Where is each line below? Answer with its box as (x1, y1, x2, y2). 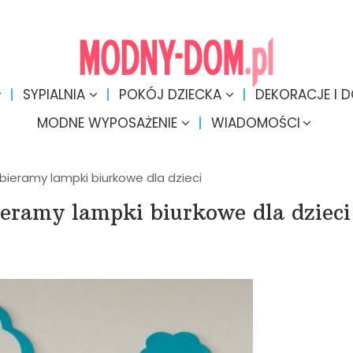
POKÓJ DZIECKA (118, 85, 221, 104)
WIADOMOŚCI (211, 113, 300, 132)
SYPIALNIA (22, 85, 85, 104)
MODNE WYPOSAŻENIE (37, 113, 177, 132)
